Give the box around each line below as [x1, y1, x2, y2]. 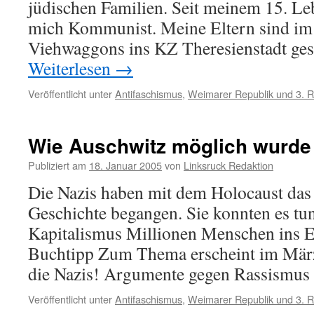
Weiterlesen [28, 56, 115, 80]
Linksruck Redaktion [184, 158, 273, 172]
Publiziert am [28, 158, 86, 172]
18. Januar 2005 [89, 158, 162, 172]
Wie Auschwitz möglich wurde [28, 131, 311, 160]
